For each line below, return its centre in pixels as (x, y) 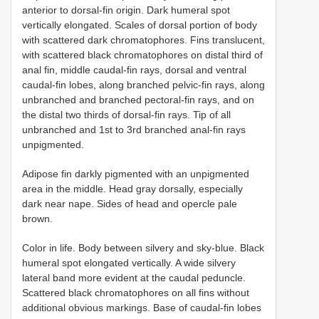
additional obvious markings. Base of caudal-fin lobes (142, 307)
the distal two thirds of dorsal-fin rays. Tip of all (126, 114)
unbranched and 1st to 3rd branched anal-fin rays (134, 129)
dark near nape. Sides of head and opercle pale (130, 203)
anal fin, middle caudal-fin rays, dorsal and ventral (134, 69)
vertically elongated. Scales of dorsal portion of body (140, 25)
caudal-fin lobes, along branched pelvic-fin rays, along (143, 84)
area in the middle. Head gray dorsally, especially (132, 188)
